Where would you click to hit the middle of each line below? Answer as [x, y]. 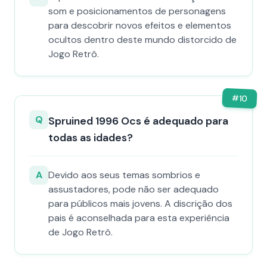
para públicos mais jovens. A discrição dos [140, 204]
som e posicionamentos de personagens [137, 11]
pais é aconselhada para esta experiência [139, 218]
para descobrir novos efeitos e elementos [140, 25]
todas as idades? [91, 138]
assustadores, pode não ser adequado [133, 189]
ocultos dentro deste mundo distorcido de [142, 40]
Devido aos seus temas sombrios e [124, 175]
